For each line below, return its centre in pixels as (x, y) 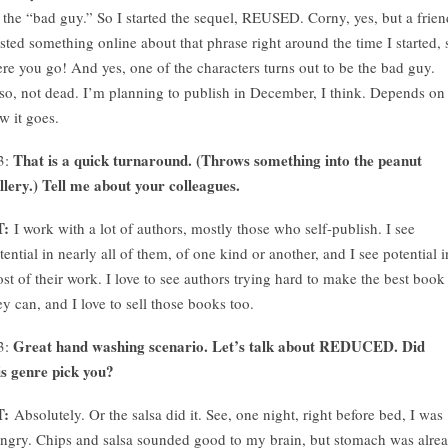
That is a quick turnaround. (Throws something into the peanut (215, 160)
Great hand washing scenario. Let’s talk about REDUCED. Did (219, 346)
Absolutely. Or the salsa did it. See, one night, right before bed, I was (228, 414)
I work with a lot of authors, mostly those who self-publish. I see (214, 228)
